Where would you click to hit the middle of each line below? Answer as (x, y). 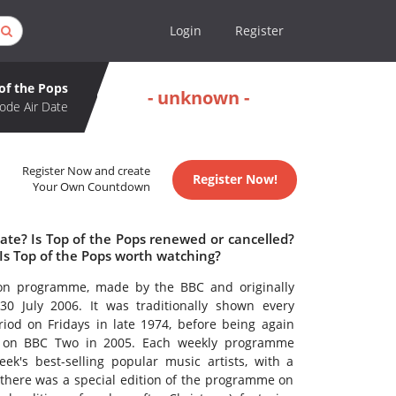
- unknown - (198, 97)
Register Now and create (87, 171)
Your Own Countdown (92, 187)
